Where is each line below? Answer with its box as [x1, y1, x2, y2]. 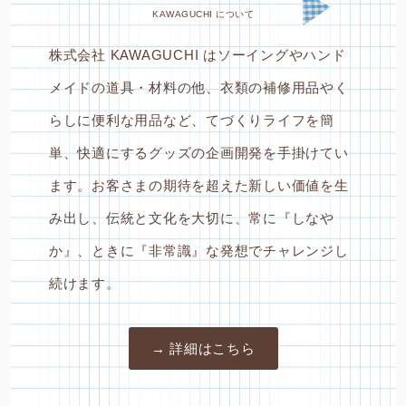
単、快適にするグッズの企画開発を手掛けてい [48, 144, 349, 160]
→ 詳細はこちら [150, 340, 256, 356]
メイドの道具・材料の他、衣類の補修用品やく [48, 79, 349, 95]
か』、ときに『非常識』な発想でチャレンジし [48, 242, 349, 258]
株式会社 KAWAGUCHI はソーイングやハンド [48, 46, 346, 63]
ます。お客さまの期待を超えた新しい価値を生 [48, 177, 349, 193]
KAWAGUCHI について [152, 8, 254, 19]
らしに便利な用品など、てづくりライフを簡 [48, 111, 334, 128]
